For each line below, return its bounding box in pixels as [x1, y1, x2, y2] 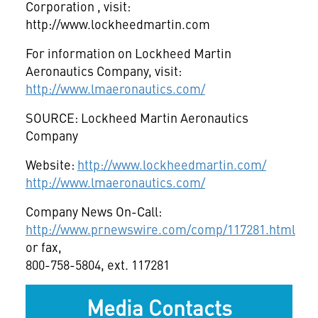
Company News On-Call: [25, 202, 162, 220]
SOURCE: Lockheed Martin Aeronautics [25, 109, 248, 126]
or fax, [25, 238, 62, 256]
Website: [25, 155, 77, 173]
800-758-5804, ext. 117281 [25, 256, 170, 273]
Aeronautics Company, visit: [25, 62, 182, 79]
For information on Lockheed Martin [25, 44, 231, 62]
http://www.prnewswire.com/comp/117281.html [25, 220, 295, 238]
